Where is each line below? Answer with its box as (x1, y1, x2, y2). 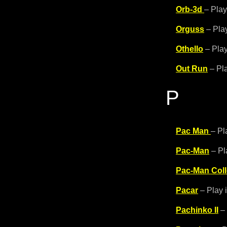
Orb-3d (176, 5, 202, 14)
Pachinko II (176, 206, 218, 214)
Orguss (176, 25, 204, 33)
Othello (176, 45, 203, 53)
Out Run (176, 64, 208, 73)
